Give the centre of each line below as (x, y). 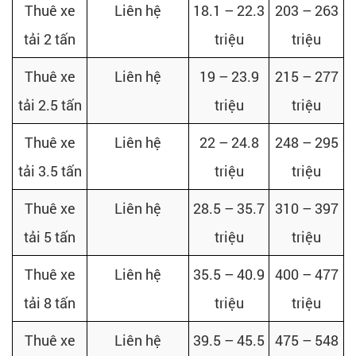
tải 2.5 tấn (50, 105)
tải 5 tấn (50, 237)
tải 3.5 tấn (50, 171)
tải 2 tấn (50, 39)
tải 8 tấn (50, 303)
